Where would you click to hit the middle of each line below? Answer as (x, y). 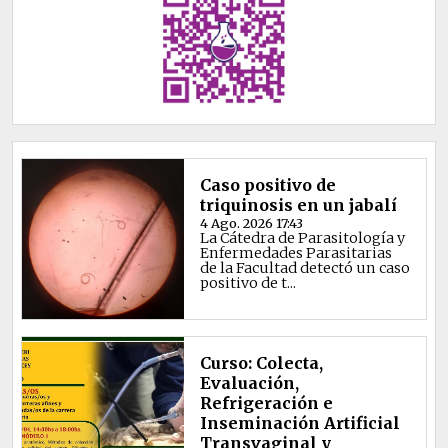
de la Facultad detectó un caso (304, 268)
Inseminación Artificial (299, 423)
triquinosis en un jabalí (298, 205)
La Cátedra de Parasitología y (302, 238)
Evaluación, (249, 383)
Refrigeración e (266, 403)
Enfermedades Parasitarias (295, 253)
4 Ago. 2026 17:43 (251, 223)
